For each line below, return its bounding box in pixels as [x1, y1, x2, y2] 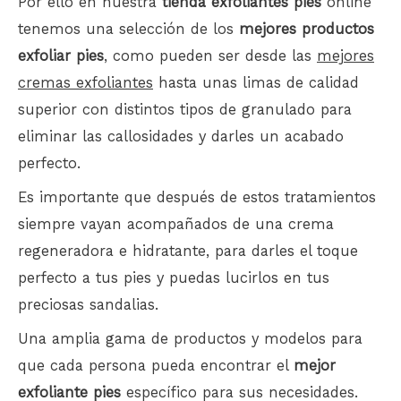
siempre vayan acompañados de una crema [18, 216, 334, 234]
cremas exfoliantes [18, 73, 153, 91]
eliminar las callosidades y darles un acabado [18, 127, 344, 145]
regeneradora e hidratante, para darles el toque [18, 243, 358, 260]
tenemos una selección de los [18, 20, 239, 38]
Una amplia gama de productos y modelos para [18, 330, 363, 348]
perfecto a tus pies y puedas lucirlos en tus [18, 269, 329, 287]
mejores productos [239, 20, 374, 38]
